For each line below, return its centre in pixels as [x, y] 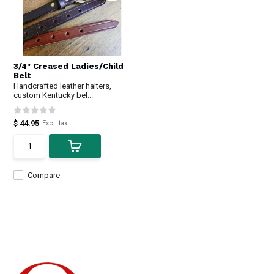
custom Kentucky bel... [54, 95]
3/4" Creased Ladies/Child [69, 66]
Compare [44, 175]
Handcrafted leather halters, [63, 86]
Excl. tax [55, 123]
